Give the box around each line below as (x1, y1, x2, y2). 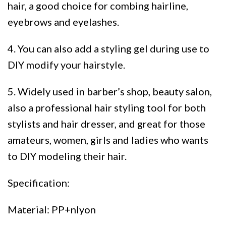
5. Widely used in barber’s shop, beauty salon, (8, 85, 212, 98)
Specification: (8, 176, 70, 189)
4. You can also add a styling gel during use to (8, 42, 209, 55)
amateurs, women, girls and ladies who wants (8, 134, 208, 146)
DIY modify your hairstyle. (8, 59, 125, 71)
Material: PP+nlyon (8, 203, 96, 215)
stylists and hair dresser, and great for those (8, 118, 205, 130)
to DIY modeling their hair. (8, 150, 127, 162)
